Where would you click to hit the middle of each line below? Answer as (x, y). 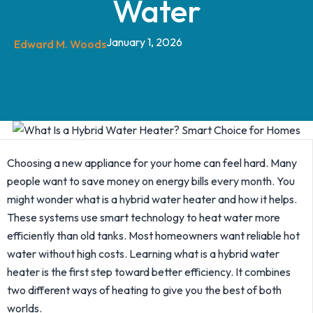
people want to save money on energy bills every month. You (151, 181)
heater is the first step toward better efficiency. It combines (149, 272)
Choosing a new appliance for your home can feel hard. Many (152, 163)
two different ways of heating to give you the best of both (144, 290)
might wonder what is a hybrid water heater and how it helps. (153, 199)
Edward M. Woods (60, 44)
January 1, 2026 (144, 42)
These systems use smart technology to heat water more (144, 217)
